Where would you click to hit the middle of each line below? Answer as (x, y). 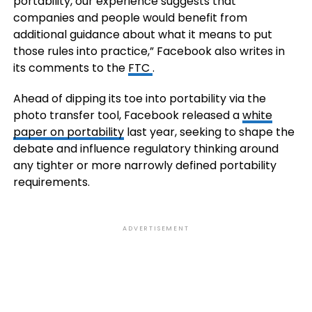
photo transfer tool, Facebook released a (127, 115)
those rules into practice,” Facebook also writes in (149, 51)
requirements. (51, 182)
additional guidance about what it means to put (142, 34)
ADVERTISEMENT (156, 228)
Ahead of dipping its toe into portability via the (139, 99)
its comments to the (70, 68)
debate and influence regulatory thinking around (146, 149)
